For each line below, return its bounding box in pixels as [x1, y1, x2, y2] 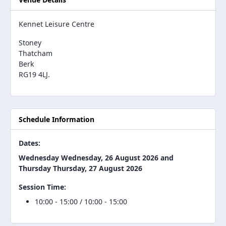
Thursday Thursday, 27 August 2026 [19, 163, 142, 174]
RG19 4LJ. [19, 69, 50, 79]
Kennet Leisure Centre [19, 19, 94, 29]
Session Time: [19, 182, 66, 192]
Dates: [19, 138, 40, 148]
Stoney [19, 37, 41, 47]
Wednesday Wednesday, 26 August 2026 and [19, 153, 174, 163]
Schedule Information [19, 114, 94, 124]
